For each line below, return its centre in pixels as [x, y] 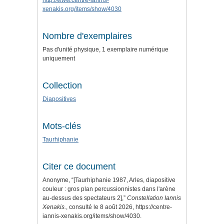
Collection [62, 86]
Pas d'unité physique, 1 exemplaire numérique [105, 50]
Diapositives [59, 99]
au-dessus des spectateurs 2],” [85, 198]
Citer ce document [79, 167]
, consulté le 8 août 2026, [101, 207]
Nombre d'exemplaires [87, 36]
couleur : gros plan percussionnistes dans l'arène [109, 189]
